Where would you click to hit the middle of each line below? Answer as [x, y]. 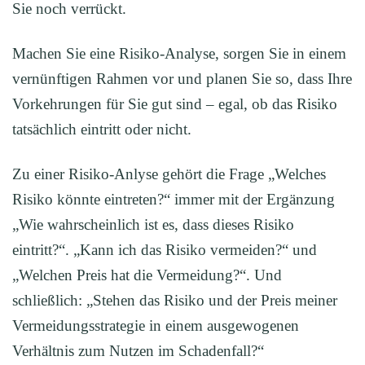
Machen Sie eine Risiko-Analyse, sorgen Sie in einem [179, 53]
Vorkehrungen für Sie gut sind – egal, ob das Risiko [175, 104]
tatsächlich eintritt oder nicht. [102, 129]
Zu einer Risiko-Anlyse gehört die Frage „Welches [169, 174]
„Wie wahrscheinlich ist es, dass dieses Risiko [153, 224]
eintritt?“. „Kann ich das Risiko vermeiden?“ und [165, 250]
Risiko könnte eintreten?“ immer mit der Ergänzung [174, 199]
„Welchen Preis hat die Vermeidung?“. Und [147, 275]
